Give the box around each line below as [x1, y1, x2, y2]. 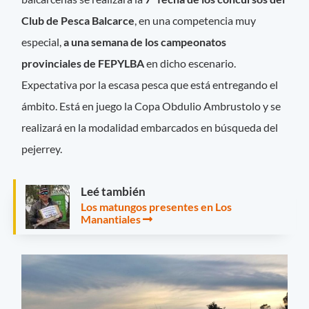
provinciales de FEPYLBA [21, 56, 147, 70]
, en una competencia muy [134, 13, 257, 27]
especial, [21, 34, 64, 48]
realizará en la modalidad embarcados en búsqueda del [21, 120, 279, 134]
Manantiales [81, 212, 141, 226]
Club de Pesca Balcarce [21, 13, 135, 27]
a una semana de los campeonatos [63, 34, 227, 48]
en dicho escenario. [146, 56, 237, 70]
